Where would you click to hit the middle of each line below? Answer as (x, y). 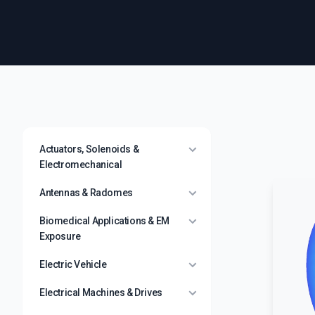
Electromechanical (81, 165)
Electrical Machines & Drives (101, 292)
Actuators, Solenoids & (89, 149)
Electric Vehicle (73, 264)
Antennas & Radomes (86, 193)
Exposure (60, 236)
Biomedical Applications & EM (104, 221)
